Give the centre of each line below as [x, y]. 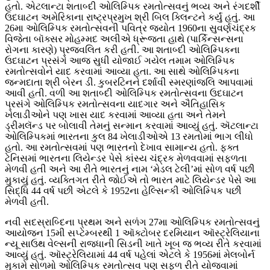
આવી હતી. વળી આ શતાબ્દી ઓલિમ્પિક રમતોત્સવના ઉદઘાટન [124, 93]
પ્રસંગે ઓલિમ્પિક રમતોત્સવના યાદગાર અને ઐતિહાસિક [115, 104]
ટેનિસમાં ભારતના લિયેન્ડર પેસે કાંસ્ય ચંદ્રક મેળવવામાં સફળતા [126, 159]
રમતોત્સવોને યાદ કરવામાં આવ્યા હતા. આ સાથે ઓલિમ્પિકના [122, 72]
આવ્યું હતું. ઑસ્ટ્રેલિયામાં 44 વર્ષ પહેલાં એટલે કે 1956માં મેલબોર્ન [130, 255]
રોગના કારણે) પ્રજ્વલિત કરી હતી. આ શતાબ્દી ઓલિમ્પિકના [122, 50]
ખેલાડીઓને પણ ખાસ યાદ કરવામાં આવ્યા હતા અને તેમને [115, 115]
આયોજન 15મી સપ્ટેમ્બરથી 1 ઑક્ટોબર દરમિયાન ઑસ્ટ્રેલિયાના [132, 233]
